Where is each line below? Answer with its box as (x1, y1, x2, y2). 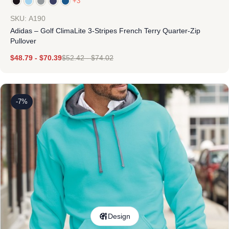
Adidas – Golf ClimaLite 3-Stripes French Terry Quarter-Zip (10, 27, 200, 35)
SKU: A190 (10, 14, 45, 22)
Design (108, 212, 130, 220)
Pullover (10, 37, 36, 45)
